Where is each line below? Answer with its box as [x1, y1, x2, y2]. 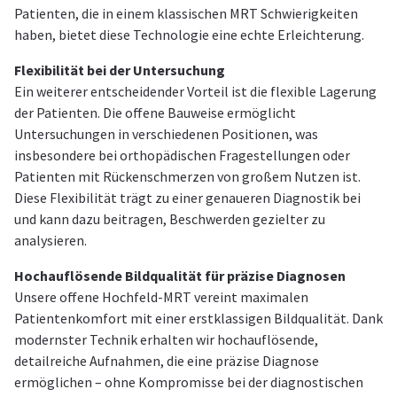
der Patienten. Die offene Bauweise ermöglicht [14, 104, 296, 122]
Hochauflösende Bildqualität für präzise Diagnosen [14, 267, 346, 285]
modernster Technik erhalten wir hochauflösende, [14, 331, 318, 349]
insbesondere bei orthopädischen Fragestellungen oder [14, 146, 350, 165]
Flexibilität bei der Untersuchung [14, 61, 225, 80]
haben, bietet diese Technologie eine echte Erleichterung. [14, 26, 364, 44]
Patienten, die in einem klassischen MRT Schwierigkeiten [14, 4, 358, 23]
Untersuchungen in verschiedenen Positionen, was [14, 125, 318, 144]
